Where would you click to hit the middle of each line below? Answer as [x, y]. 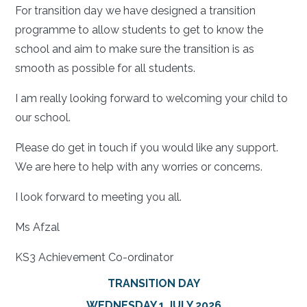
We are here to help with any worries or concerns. [140, 167]
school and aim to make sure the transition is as [135, 49]
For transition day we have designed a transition [136, 10]
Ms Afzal [39, 227]
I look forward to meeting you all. [100, 197]
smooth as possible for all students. [107, 68]
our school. [45, 117]
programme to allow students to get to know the [139, 29]
